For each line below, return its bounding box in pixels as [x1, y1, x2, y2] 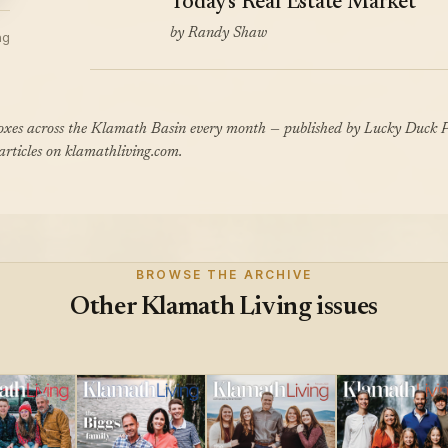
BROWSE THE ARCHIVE [136, 267, 312, 283]
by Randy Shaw [170, 26, 268, 42]
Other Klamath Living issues [70, 295, 378, 322]
